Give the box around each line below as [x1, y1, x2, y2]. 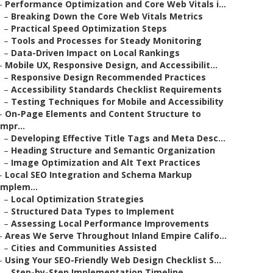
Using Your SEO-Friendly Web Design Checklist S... [5, 254, 221, 266]
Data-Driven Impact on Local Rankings [11, 47, 180, 58]
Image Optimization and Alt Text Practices [11, 157, 200, 168]
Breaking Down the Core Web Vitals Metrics [11, 10, 203, 22]
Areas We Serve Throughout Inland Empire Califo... [5, 230, 227, 241]
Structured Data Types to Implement [11, 205, 174, 217]
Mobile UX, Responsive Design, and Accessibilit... [5, 59, 218, 71]
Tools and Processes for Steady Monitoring [11, 35, 202, 46]
